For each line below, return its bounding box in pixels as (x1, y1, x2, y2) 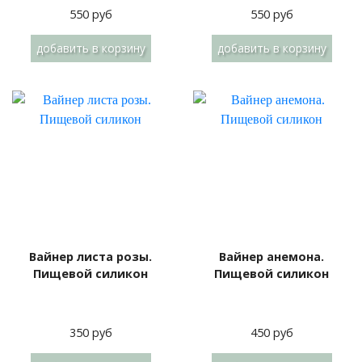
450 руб (250, 325, 293, 340)
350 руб (69, 325, 112, 340)
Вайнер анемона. (219, 249, 324, 264)
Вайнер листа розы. (29, 249, 152, 264)
